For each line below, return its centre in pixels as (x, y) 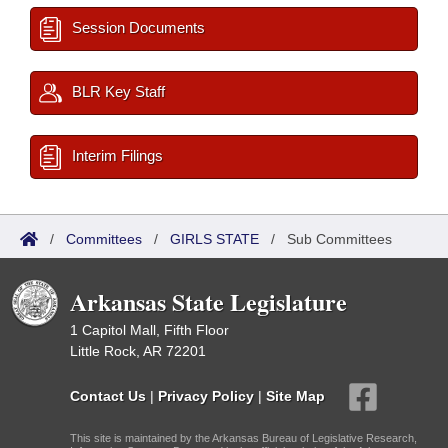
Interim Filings (115, 155)
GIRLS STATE (214, 239)
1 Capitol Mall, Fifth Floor (149, 330)
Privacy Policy (206, 395)
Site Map (295, 395)
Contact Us (108, 395)
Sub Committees (339, 239)
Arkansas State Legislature (208, 301)
